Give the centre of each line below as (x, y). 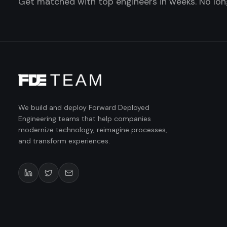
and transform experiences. (64, 141)
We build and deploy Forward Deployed (84, 107)
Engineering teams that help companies (85, 119)
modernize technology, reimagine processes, (93, 130)
